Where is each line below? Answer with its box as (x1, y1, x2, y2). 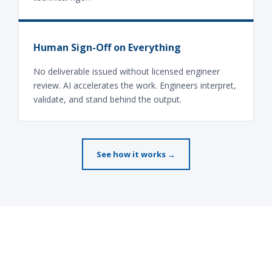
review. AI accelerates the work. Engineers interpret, (33, 80, 236, 91)
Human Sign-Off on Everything (33, 41, 181, 54)
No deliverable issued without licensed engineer (33, 66, 220, 77)
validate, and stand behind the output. (33, 93, 182, 105)
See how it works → (97, 149, 175, 160)
